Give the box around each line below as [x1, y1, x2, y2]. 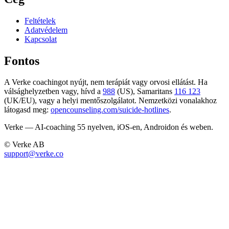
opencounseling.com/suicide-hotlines [51, 105, 169, 114]
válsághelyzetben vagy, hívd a [4, 87, 101, 96]
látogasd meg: [4, 105, 49, 114]
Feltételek [25, 16, 56, 25]
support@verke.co [4, 149, 63, 158]
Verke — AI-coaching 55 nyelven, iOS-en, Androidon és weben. [4, 123, 213, 132]
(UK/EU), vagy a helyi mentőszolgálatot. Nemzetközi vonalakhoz [4, 96, 217, 105]
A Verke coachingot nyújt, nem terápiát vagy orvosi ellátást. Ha [4, 78, 208, 87]
